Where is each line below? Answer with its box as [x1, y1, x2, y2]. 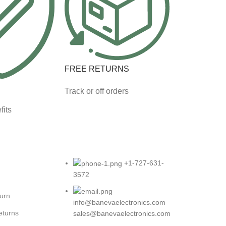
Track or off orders [65, 87, 129, 95]
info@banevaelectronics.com [73, 198, 165, 207]
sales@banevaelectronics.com [73, 209, 171, 218]
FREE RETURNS [65, 65, 129, 73]
